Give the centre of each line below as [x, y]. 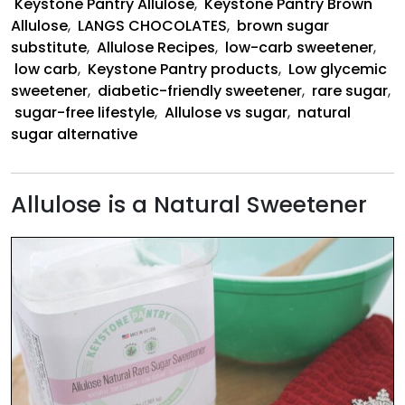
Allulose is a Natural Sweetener [189, 204]
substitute [49, 47]
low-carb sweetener [299, 47]
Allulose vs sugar [226, 112]
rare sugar [350, 90]
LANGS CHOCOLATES [152, 25]
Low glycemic [338, 69]
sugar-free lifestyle [85, 112]
